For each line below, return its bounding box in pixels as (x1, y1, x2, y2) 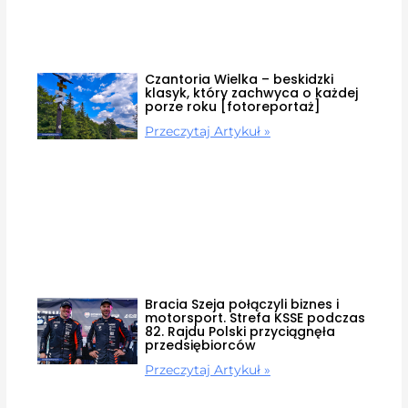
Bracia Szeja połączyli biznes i (144, 294, 339, 313)
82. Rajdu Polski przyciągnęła (144, 321, 335, 341)
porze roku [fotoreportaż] (144, 97, 321, 117)
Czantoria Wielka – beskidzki (144, 70, 333, 89)
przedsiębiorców (144, 335, 256, 354)
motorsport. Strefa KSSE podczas (144, 308, 365, 327)
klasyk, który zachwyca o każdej (144, 84, 358, 103)
